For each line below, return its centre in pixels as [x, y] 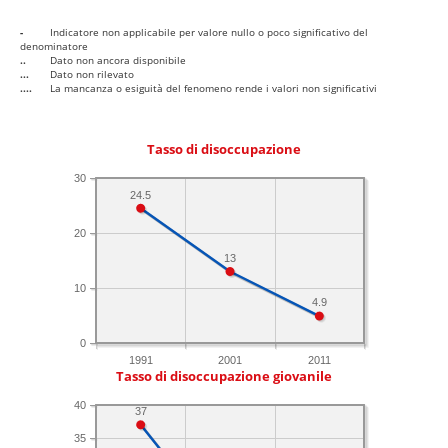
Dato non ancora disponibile [118, 60]
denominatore [54, 46]
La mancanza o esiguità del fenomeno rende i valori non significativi [213, 88]
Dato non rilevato [92, 74]
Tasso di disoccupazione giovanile [224, 377]
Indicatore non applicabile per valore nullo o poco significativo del [209, 32]
